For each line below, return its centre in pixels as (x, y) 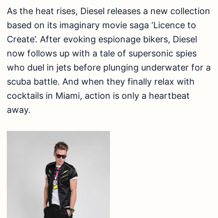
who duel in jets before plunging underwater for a (109, 68)
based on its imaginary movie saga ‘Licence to (101, 25)
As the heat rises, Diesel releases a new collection (109, 11)
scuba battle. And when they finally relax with (101, 82)
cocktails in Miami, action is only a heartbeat (98, 96)
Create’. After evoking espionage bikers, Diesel (102, 39)
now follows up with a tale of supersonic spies (102, 54)
